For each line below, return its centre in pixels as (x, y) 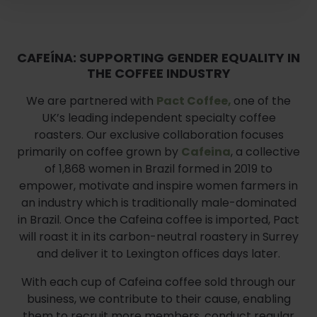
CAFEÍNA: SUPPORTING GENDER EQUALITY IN (158, 57)
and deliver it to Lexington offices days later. (158, 253)
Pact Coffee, (195, 100)
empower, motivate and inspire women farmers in (158, 185)
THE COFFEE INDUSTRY (158, 73)
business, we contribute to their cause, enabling (158, 299)
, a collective (265, 151)
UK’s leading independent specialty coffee (158, 117)
